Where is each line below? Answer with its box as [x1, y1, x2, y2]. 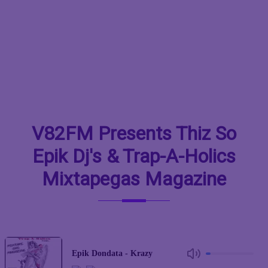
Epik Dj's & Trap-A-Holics [32, 145, 236, 167]
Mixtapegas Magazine [42, 167, 226, 190]
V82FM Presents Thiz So [32, 122, 236, 145]
